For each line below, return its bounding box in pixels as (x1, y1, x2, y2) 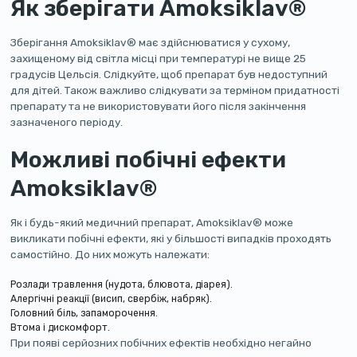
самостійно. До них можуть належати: (10, 248, 210, 261)
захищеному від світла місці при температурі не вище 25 (10, 52, 307, 65)
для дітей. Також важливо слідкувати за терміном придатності (10, 84, 340, 97)
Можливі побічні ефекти (10, 146, 287, 174)
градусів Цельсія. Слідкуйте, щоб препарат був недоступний (10, 68, 328, 81)
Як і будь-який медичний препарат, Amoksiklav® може (10, 216, 294, 229)
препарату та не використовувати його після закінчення (10, 100, 307, 113)
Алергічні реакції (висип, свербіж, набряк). (10, 293, 213, 305)
